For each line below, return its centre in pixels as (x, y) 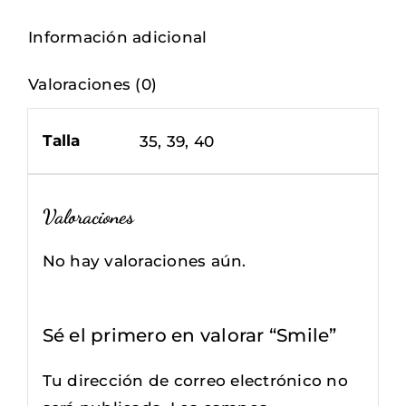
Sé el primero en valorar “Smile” (189, 336)
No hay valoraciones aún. (144, 261)
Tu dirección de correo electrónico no (195, 381)
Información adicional (118, 37)
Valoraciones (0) (93, 84)
